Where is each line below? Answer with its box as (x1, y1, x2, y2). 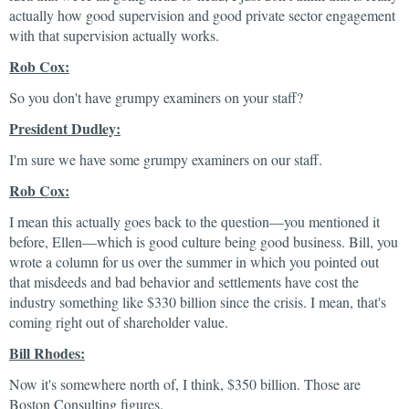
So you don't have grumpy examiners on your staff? (9, 88, 303, 107)
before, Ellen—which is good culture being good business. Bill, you (9, 232, 398, 251)
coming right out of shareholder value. (9, 312, 228, 331)
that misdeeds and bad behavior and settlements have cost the (9, 272, 359, 291)
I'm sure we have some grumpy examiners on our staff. (9, 150, 322, 169)
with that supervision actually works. (9, 26, 219, 45)
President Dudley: (9, 118, 121, 139)
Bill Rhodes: (9, 342, 85, 363)
